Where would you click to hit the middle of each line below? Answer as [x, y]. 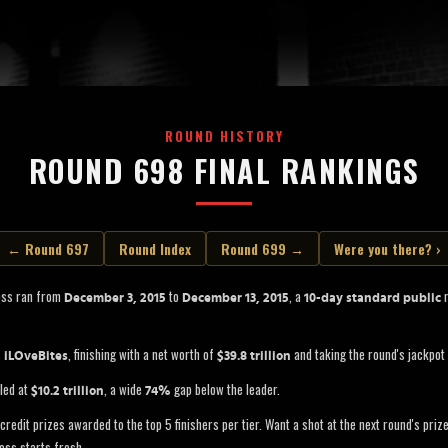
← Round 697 [48, 248]
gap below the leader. [225, 389]
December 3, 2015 [115, 298]
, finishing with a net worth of [142, 354]
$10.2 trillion [67, 391]
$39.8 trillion [254, 356]
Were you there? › [387, 248]
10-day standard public [372, 298]
